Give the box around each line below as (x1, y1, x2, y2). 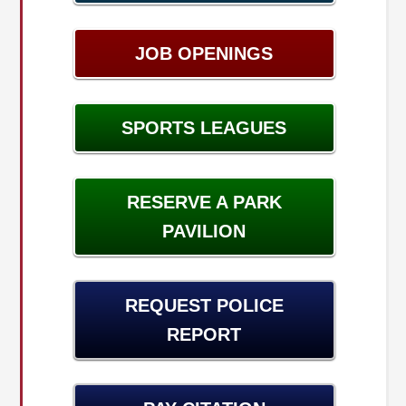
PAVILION (162, 220, 246, 241)
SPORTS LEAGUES (121, 117, 287, 138)
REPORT (167, 324, 242, 344)
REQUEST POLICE (124, 295, 284, 315)
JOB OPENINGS (135, 43, 274, 63)
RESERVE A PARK (126, 191, 282, 212)
